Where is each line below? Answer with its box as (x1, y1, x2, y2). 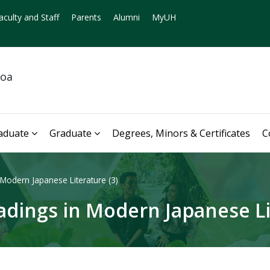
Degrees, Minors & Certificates (112, 126, 250, 140)
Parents (71, 11, 101, 23)
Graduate (49, 126, 92, 140)
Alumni (113, 11, 140, 23)
